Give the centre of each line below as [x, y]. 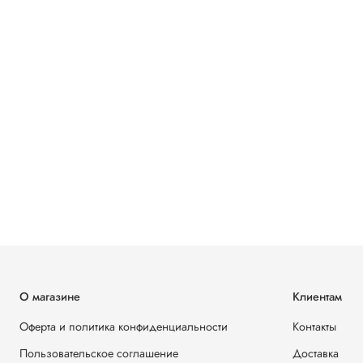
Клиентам [317, 297]
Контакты [314, 327]
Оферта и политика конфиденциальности [124, 327]
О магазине [50, 297]
